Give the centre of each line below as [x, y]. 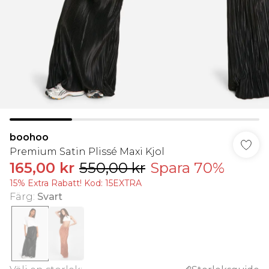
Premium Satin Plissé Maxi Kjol [87, 152]
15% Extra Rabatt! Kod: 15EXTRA [76, 183]
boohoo [29, 137]
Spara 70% [187, 168]
